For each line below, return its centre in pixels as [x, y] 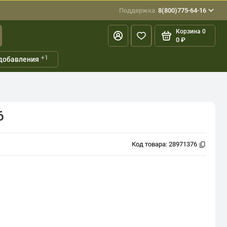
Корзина [188, 32]
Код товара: [150, 144]
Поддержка [137, 11]
